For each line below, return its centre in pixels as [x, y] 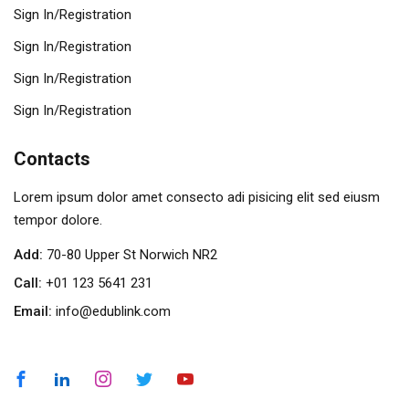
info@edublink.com [113, 312]
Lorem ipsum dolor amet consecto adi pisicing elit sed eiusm [197, 198]
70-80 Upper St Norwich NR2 [130, 255]
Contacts [52, 159]
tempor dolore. [58, 220]
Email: [33, 312]
